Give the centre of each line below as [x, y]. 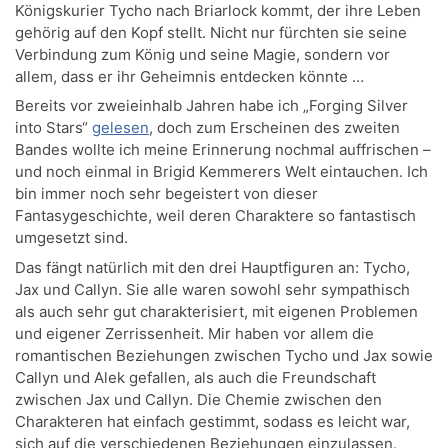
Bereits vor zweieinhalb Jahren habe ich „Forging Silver [211, 106]
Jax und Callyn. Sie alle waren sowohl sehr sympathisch [212, 289]
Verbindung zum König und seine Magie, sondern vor [202, 54]
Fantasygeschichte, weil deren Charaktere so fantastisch [215, 216]
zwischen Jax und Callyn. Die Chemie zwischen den [198, 399]
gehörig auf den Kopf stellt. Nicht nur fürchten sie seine [211, 32]
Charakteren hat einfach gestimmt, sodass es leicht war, [212, 421]
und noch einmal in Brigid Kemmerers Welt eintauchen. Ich [221, 172]
